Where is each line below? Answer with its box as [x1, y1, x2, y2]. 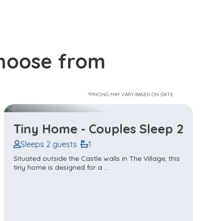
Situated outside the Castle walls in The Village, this [13, 153, 180, 162]
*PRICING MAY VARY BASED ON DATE [88, 91, 173, 98]
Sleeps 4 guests [20, 139, 76, 149]
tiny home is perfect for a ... [13, 162, 102, 171]
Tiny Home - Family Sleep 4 [13, 120, 177, 136]
